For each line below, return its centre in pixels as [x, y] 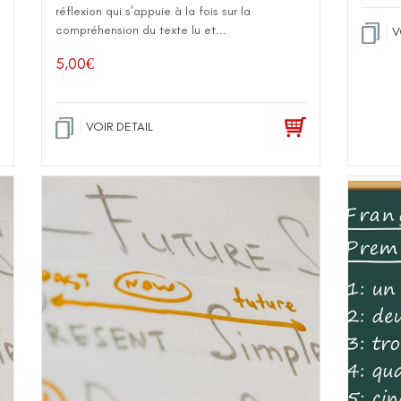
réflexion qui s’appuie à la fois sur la [153, 11]
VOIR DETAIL [119, 127]
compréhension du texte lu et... [141, 30]
